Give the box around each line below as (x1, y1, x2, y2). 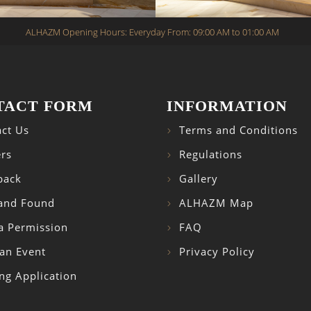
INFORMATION (167, 96, 287, 115)
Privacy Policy (179, 244, 255, 258)
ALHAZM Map (179, 196, 253, 210)
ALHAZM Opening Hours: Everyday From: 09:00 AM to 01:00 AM (25, 26, 279, 39)
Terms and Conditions (179, 123, 298, 137)
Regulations (179, 147, 242, 161)
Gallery (179, 171, 218, 185)
